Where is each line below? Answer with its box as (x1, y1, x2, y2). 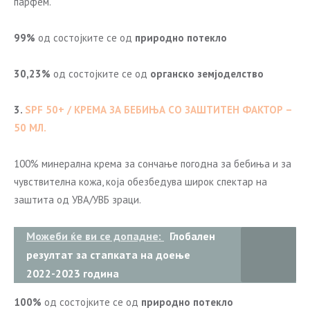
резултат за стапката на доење (26, 248, 190, 262)
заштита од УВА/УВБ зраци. (14, 193, 141, 206)
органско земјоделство (150, 67, 264, 80)
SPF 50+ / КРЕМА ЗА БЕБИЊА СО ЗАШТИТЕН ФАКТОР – (25, 103, 292, 116)
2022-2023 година (26, 266, 119, 280)
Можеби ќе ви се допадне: (26, 229, 164, 243)
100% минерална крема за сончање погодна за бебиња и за (14, 157, 291, 170)
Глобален (170, 229, 215, 243)
